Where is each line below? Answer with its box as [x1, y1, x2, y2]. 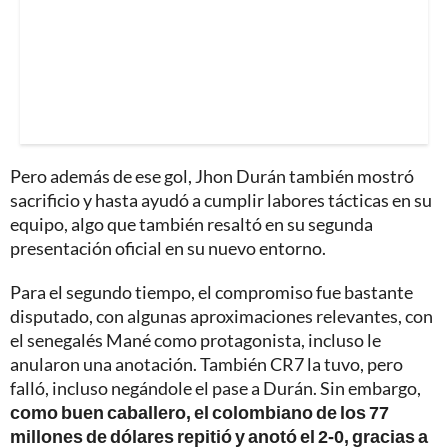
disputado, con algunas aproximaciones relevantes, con [10, 304, 433, 327]
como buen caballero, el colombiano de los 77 [10, 400, 389, 423]
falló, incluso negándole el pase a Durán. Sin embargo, [10, 376, 421, 399]
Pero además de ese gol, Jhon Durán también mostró [10, 164, 414, 187]
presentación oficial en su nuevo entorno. [10, 236, 326, 259]
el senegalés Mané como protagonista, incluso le [10, 328, 381, 351]
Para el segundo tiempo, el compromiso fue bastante [10, 280, 413, 303]
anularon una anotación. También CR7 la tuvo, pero [10, 352, 403, 375]
